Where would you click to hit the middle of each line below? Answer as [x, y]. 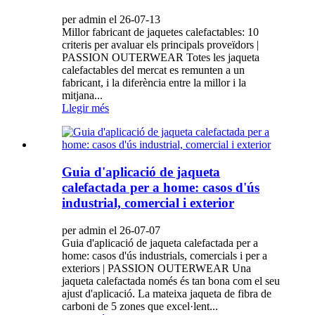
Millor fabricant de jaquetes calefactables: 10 [160, 32]
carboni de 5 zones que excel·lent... [140, 306]
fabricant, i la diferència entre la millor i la [154, 83]
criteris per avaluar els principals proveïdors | [160, 45]
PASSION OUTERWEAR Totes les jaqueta [161, 58]
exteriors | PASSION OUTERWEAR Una [156, 268]
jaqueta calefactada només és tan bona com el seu [171, 281]
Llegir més [85, 108]
